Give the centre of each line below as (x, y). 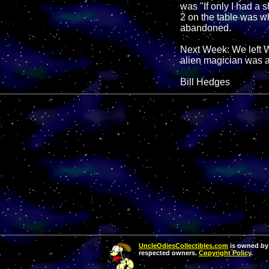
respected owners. (169, 253)
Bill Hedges (205, 82)
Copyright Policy (225, 253)
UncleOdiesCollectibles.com (183, 246)
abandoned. (206, 28)
